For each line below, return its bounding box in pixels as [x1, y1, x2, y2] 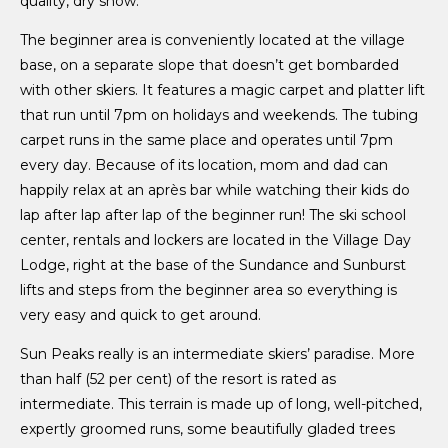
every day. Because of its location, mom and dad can [20, 155, 388, 174]
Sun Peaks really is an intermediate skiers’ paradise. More [20, 344, 415, 363]
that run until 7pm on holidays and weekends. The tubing [20, 105, 418, 124]
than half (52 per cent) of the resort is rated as [20, 369, 336, 388]
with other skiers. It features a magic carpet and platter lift [20, 80, 425, 99]
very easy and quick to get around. [20, 305, 261, 324]
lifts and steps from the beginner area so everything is [20, 280, 397, 299]
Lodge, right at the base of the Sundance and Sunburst [20, 255, 406, 274]
